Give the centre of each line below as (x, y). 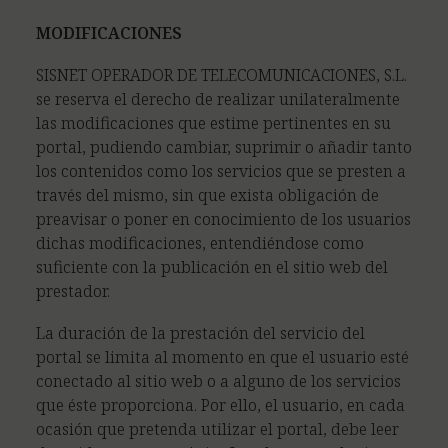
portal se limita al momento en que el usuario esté (222, 357)
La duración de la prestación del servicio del (200, 333)
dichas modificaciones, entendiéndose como (200, 243)
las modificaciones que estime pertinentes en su (213, 123)
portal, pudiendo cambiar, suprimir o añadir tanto (224, 147)
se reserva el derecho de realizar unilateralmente (218, 99)
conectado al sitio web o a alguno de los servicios (218, 381)
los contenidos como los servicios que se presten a (221, 171)
